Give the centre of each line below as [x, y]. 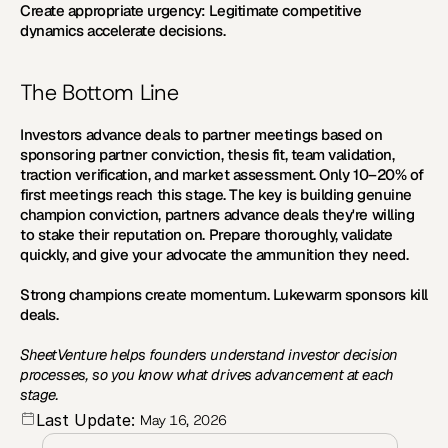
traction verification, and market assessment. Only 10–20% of [222, 174]
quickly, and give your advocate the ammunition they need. [214, 254]
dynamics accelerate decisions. [123, 30]
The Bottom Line [99, 92]
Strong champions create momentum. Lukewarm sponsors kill [224, 294]
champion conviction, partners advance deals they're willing [217, 214]
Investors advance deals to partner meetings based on [201, 134]
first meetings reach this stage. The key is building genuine [216, 194]
